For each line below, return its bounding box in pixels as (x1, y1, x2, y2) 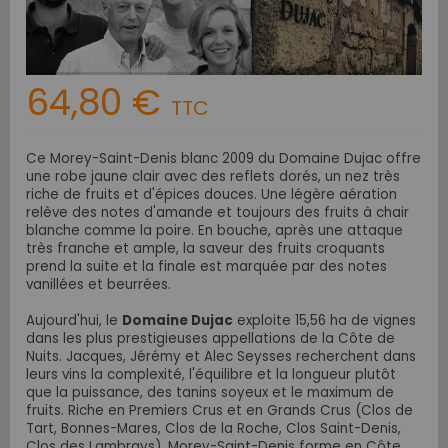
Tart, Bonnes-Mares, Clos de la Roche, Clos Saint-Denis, (26, 419, 401, 439)
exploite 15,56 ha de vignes (233, 311, 416, 331)
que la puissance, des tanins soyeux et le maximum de (26, 383, 394, 403)
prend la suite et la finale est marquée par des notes (26, 257, 387, 277)
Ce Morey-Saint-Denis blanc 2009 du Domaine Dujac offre (26, 149, 421, 169)
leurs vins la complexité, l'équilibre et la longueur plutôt (26, 365, 396, 385)
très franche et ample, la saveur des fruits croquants (26, 239, 385, 259)
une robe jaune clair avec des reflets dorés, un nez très (26, 167, 400, 187)
